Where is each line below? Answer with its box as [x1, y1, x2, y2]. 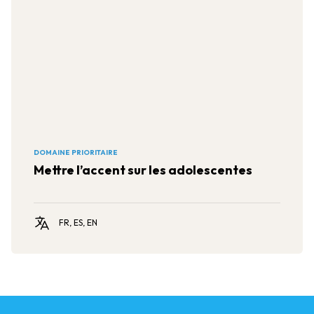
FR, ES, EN [59, 217, 97, 228]
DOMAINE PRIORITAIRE [34, 148, 118, 157]
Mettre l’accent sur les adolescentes [34, 162, 252, 178]
